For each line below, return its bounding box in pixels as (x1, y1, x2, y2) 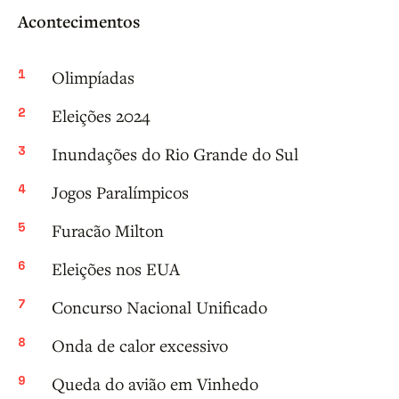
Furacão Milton (52, 219, 164, 242)
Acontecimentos (18, 10, 140, 34)
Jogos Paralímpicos (52, 181, 189, 204)
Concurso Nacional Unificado (52, 296, 267, 319)
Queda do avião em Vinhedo (52, 372, 258, 395)
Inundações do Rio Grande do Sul (52, 142, 298, 166)
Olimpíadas (52, 66, 134, 89)
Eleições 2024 (52, 104, 150, 127)
